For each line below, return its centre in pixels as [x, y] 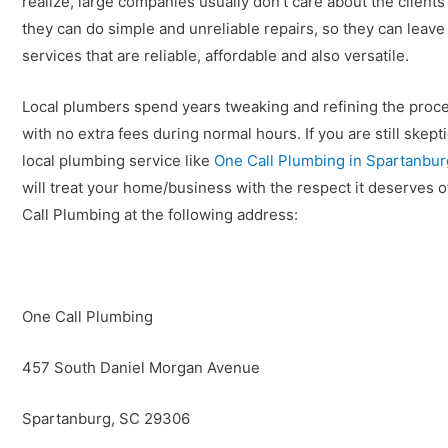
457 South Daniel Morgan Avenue [141, 367]
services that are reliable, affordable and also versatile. [215, 55]
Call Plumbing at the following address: [160, 214]
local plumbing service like [118, 160]
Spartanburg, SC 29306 [106, 418]
